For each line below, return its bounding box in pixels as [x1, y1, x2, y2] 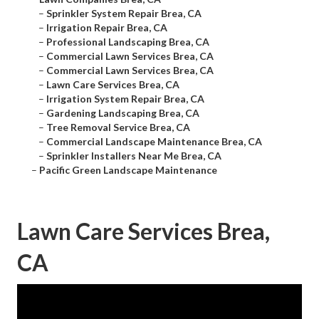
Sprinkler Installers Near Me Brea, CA [46, 150, 221, 162]
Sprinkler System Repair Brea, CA [46, 7, 202, 20]
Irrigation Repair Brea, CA [46, 21, 167, 34]
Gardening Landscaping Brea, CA [46, 107, 199, 120]
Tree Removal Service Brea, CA [46, 121, 190, 134]
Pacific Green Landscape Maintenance [39, 164, 217, 177]
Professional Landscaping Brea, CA [46, 36, 209, 48]
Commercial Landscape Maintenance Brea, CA [46, 135, 262, 148]
